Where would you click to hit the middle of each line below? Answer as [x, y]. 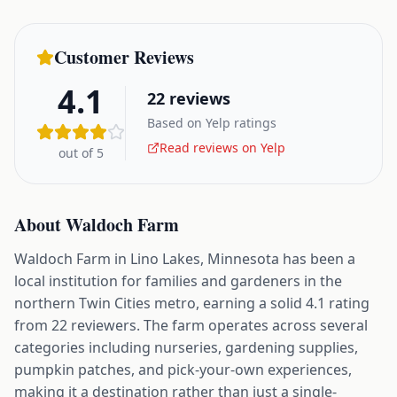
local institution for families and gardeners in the [178, 281]
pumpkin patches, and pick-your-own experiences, [183, 370]
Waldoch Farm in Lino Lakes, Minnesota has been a [185, 259]
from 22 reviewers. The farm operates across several [191, 325]
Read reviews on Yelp [222, 148]
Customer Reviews [124, 57]
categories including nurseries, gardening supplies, [186, 347]
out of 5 [81, 153]
